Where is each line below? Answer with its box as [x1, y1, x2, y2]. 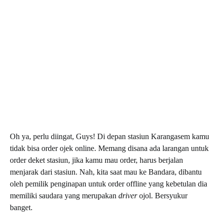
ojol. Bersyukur [137, 191, 187, 200]
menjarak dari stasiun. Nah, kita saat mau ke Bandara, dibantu [10, 167, 202, 176]
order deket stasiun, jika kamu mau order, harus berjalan [10, 155, 183, 164]
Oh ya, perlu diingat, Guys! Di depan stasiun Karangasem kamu [10, 132, 209, 141]
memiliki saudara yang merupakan [10, 191, 118, 200]
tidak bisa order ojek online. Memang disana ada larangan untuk [10, 144, 209, 152]
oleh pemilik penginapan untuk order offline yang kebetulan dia [10, 179, 207, 188]
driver [118, 191, 137, 200]
